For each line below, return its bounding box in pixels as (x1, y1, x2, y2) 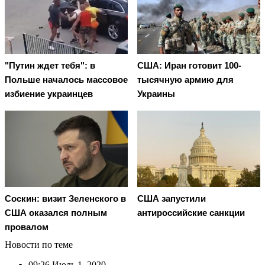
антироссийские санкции (137, 207, 245, 218)
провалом (5, 221, 49, 232)
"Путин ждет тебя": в (5, 60, 95, 71)
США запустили (137, 193, 206, 203)
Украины (137, 89, 175, 99)
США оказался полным (5, 207, 107, 218)
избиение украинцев (5, 89, 93, 99)
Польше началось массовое (5, 75, 128, 85)
